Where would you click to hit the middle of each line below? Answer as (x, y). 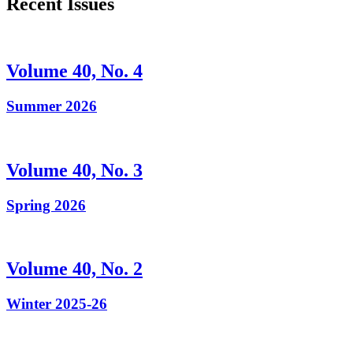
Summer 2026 (52, 106)
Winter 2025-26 (57, 304)
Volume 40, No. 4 (74, 71)
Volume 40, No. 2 (74, 269)
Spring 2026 (46, 205)
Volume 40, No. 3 (74, 170)
